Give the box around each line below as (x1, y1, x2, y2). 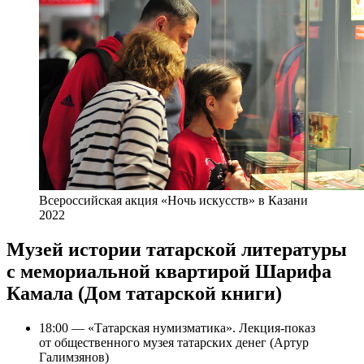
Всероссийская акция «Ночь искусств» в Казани (39, 193, 308, 207)
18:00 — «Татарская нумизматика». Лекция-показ (39, 320, 315, 335)
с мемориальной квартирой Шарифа (6, 260, 331, 282)
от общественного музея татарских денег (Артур (39, 335, 309, 349)
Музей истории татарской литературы (6, 238, 347, 260)
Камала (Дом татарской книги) (6, 282, 282, 304)
